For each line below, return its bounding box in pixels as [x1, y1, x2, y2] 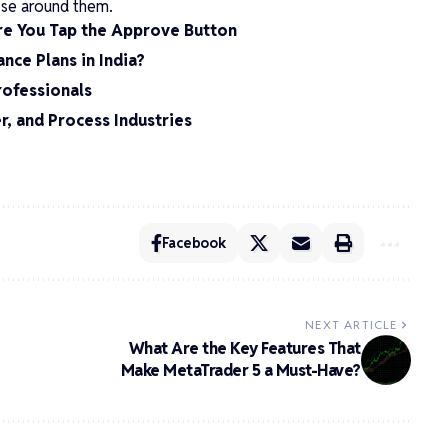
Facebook [161, 233, 226, 252]
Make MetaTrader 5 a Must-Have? [120, 359, 361, 381]
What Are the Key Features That [128, 337, 361, 359]
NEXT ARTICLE [305, 316, 398, 332]
